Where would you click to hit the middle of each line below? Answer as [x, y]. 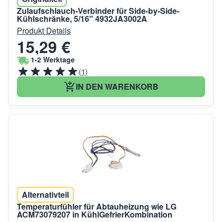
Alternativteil [45, 194]
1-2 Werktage [53, 60]
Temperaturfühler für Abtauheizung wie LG [97, 206]
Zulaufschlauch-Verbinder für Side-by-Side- [98, 10]
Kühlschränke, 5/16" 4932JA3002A [82, 18]
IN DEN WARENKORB [117, 86]
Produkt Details [44, 30]
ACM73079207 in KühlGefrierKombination [95, 214]
